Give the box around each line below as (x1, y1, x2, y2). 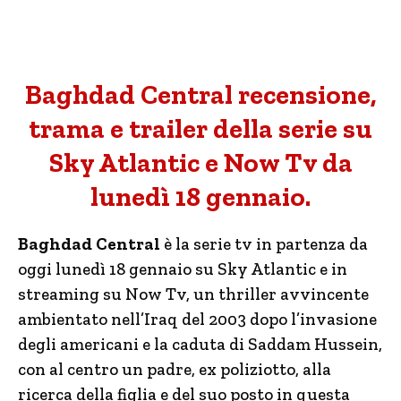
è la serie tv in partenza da (160, 234, 368, 254)
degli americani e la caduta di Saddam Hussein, (18, 334, 382, 354)
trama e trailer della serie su (29, 113, 372, 145)
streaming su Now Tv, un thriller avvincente (18, 284, 369, 304)
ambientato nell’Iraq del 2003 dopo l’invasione (18, 309, 377, 329)
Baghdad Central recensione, (24, 79, 377, 111)
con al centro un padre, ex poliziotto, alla (18, 359, 331, 380)
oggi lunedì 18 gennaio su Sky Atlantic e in (18, 259, 347, 279)
